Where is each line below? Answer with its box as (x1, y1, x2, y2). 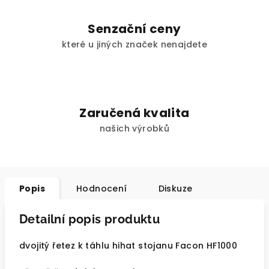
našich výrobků (99, 122, 170, 134)
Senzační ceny (88, 20, 181, 37)
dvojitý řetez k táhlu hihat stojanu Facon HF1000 (19, 240, 238, 252)
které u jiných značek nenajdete (61, 38, 208, 50)
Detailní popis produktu (19, 212, 160, 226)
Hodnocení (76, 183, 127, 195)
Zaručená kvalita (79, 104, 190, 121)
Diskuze (158, 183, 193, 195)
